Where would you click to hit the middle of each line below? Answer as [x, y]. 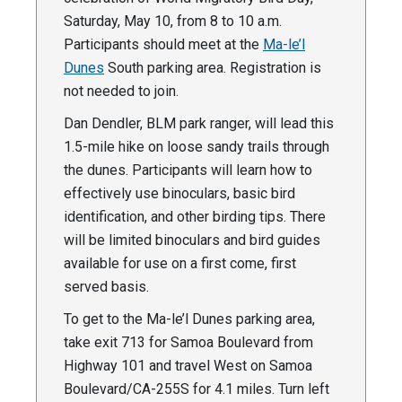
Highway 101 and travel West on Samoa [188, 366]
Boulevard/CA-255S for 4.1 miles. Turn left [197, 389]
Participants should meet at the [163, 45]
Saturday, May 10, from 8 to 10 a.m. [173, 22]
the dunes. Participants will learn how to [188, 170]
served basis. [106, 287]
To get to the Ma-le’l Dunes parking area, [189, 319]
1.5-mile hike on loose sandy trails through [197, 147]
